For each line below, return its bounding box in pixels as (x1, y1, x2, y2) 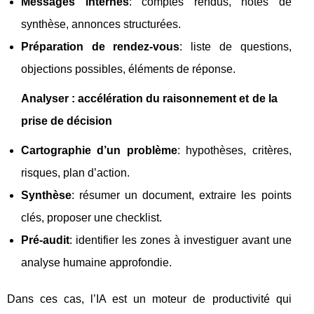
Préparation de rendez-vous (21, 41, 180, 53)
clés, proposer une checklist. (21, 212, 162, 224)
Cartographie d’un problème (21, 144, 177, 157)
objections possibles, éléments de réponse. (21, 63, 235, 76)
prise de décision (21, 115, 112, 128)
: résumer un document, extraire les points (71, 189, 292, 202)
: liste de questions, (179, 41, 292, 53)
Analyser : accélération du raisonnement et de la (21, 93, 278, 105)
